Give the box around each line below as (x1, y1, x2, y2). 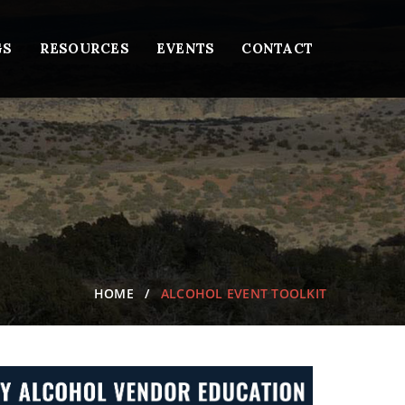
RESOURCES (39, 40, 129, 57)
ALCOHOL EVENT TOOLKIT (160, 285, 326, 302)
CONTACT (241, 40, 313, 57)
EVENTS (155, 40, 215, 57)
